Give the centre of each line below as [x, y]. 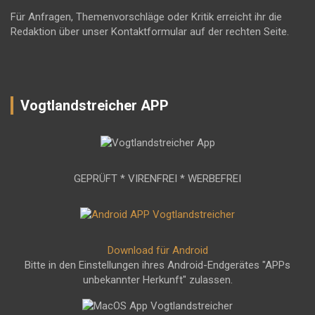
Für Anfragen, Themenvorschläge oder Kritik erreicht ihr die [146, 17]
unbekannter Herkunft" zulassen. [157, 280]
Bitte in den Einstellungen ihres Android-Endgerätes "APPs [157, 265]
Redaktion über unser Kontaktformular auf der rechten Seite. [150, 32]
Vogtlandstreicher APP [95, 106]
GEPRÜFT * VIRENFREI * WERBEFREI [157, 179]
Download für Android [157, 251]
